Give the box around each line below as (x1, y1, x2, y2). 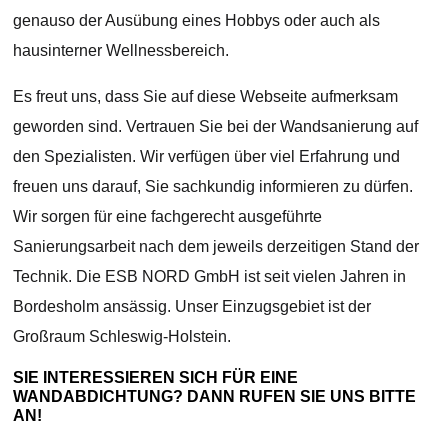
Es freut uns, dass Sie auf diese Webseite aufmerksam (13, 87, 399, 105)
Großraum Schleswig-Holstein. (13, 327, 232, 345)
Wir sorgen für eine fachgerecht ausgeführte (13, 207, 323, 225)
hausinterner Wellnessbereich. (13, 41, 230, 59)
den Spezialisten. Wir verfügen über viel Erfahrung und (13, 147, 401, 165)
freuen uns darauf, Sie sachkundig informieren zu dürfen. (13, 177, 414, 195)
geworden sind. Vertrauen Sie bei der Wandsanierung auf (13, 117, 419, 135)
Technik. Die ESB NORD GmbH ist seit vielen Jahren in (13, 267, 407, 285)
